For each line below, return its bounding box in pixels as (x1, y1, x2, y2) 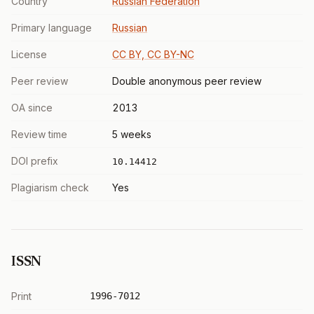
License (11, 48, 47, 60)
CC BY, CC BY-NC (112, 48, 194, 60)
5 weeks (112, 128, 151, 140)
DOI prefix (11, 155, 58, 167)
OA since (11, 102, 53, 114)
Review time (11, 128, 67, 140)
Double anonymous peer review (112, 75, 261, 87)
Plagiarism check (11, 182, 89, 193)
